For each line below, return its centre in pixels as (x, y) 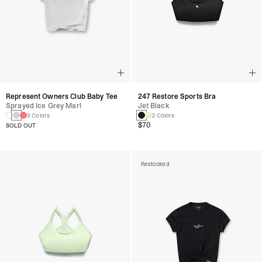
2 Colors (163, 115)
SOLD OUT (21, 125)
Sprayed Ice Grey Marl (44, 106)
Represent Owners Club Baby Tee (62, 96)
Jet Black (154, 106)
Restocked (155, 164)
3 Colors (39, 115)
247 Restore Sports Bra (177, 96)
